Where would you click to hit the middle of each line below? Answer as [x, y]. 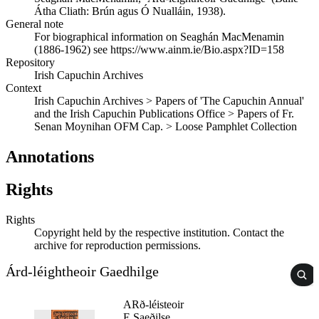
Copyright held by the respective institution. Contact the [159, 233]
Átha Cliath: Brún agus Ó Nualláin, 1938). [130, 11]
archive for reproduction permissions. [117, 246]
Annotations [50, 156]
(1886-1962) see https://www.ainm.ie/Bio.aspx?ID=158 [159, 49]
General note [35, 23]
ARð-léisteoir [154, 305]
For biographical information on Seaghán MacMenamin [159, 36]
